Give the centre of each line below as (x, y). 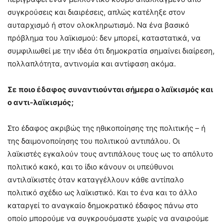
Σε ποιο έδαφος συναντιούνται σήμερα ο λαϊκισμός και (110, 90)
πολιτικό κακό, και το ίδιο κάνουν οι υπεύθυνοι (90, 167)
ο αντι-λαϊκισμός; (41, 103)
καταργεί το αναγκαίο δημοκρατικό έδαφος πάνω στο (103, 206)
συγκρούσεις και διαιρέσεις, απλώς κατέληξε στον (96, 12)
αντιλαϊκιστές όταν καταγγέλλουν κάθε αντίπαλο (96, 180)
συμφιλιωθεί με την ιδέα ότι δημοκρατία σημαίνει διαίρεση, (111, 51)
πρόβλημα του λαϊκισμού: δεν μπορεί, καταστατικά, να (104, 38)
